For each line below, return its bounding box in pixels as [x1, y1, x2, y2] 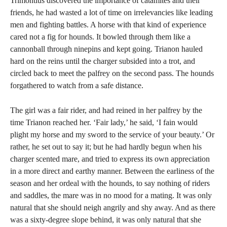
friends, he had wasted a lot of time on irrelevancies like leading [10, 8, 213, 17]
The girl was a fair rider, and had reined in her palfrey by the [10, 106, 202, 115]
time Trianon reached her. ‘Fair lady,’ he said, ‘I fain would [10, 118, 198, 127]
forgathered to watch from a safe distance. [10, 81, 143, 90]
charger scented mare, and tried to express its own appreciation [10, 155, 210, 163]
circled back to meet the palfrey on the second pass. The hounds [10, 69, 214, 78]
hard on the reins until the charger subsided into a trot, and [10, 57, 195, 65]
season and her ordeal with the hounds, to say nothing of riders [10, 179, 210, 187]
